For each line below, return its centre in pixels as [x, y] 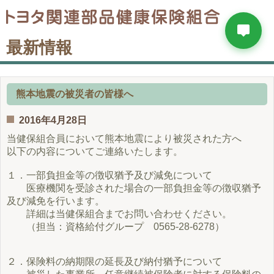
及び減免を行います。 [56, 201]
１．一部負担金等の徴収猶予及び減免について [109, 175]
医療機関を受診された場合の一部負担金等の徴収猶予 [134, 188]
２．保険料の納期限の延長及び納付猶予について [114, 261]
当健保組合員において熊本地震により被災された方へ [124, 139]
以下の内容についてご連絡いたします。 [95, 151]
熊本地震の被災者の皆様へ [75, 94]
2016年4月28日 [53, 120]
